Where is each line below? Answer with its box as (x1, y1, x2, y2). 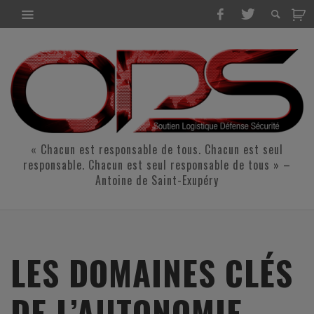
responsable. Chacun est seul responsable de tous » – (23, 156, 291, 174)
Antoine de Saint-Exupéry (95, 172, 219, 189)
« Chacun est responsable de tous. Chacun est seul (31, 141, 283, 158)
